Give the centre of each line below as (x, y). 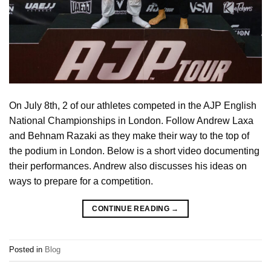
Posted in (27, 250)
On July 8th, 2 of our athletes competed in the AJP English (133, 106)
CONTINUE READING (132, 209)
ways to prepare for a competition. (81, 181)
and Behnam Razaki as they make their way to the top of (129, 136)
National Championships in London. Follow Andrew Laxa (131, 121)
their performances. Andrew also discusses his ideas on (128, 166)
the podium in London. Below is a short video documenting (134, 151)
